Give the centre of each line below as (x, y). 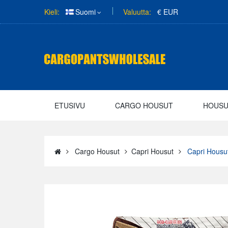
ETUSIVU (70, 105)
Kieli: (52, 12)
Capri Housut (152, 151)
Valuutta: (137, 12)
